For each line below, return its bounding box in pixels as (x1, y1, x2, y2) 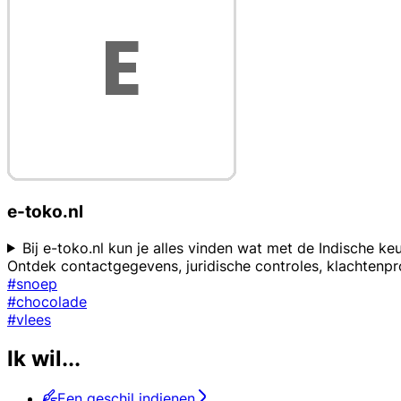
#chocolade (7, 292, 87, 311)
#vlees (7, 310, 51, 328)
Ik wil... (7, 346, 81, 372)
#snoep (7, 274, 57, 293)
